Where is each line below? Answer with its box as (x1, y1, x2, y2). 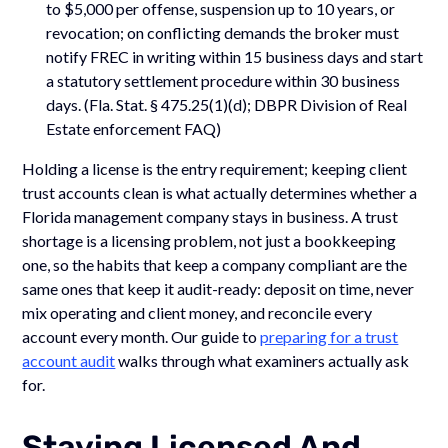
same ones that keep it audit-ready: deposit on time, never (22, 278, 415, 298)
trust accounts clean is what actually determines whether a (22, 182, 418, 202)
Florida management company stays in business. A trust (22, 206, 399, 226)
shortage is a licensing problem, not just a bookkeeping (22, 230, 397, 250)
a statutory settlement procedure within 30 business (46, 70, 401, 90)
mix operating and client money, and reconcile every (22, 302, 373, 322)
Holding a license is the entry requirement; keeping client (22, 158, 408, 178)
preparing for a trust (260, 326, 399, 346)
